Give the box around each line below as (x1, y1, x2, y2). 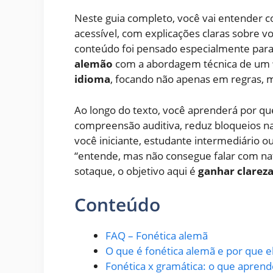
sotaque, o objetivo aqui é (74, 163, 198, 178)
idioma (74, 72, 110, 87)
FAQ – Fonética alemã (105, 229, 208, 243)
